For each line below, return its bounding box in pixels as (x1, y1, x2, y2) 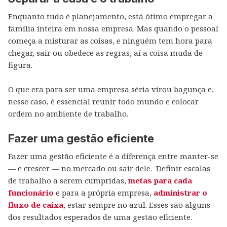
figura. (8, 60, 32, 70)
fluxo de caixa (8, 200, 63, 210)
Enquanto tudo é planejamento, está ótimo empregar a (8, 11, 213, 21)
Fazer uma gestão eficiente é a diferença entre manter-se (8, 151, 218, 161)
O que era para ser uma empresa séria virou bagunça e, (8, 84, 214, 94)
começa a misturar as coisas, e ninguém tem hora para (8, 35, 212, 46)
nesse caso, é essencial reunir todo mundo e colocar (8, 96, 199, 106)
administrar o (154, 187, 207, 198)
